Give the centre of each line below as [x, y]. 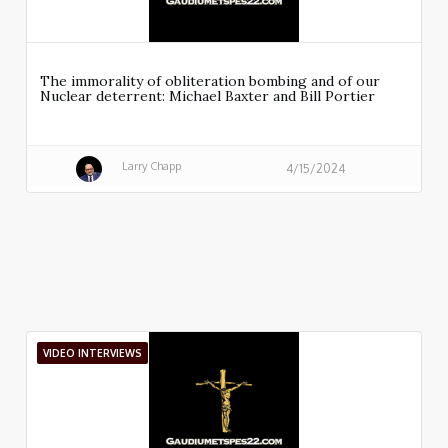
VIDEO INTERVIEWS [92, 353]
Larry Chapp [151, 165]
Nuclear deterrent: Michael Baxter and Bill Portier [207, 96]
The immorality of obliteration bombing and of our [210, 81]
